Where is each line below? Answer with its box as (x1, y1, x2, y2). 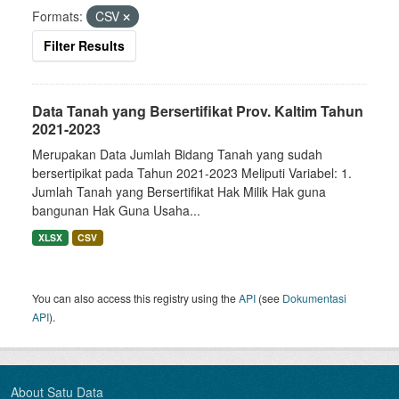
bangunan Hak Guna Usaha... (32, 201, 200, 219)
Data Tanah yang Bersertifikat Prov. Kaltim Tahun (32, 101, 363, 121)
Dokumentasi (282, 290, 346, 305)
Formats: (32, 7, 83, 25)
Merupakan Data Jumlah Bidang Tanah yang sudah (32, 145, 322, 163)
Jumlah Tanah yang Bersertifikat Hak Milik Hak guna (32, 183, 326, 200)
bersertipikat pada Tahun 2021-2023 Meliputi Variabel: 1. (32, 164, 352, 182)
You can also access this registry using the (32, 290, 239, 305)
